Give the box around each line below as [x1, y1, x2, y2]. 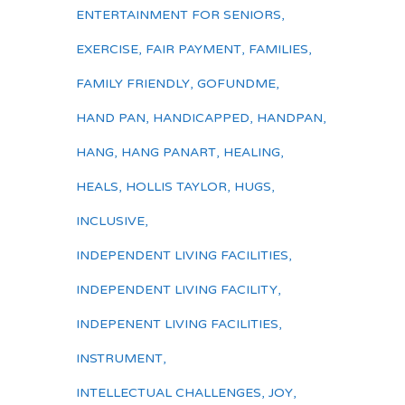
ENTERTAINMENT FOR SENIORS [76, 7, 281, 23]
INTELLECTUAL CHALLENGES [76, 385, 261, 400]
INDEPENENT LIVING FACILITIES [76, 316, 278, 332]
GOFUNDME [197, 76, 276, 91]
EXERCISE [76, 42, 138, 57]
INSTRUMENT [76, 351, 163, 366]
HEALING [223, 145, 280, 160]
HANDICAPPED [153, 110, 250, 126]
